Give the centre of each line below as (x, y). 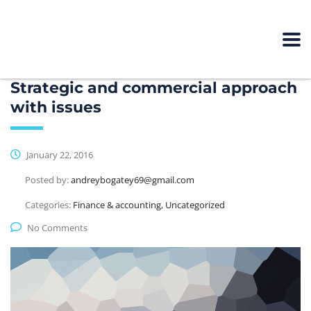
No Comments (57, 228)
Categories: (49, 205)
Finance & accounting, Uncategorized (149, 205)
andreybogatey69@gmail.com (133, 180)
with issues (56, 108)
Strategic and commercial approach (154, 88)
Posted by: (48, 180)
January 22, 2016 (59, 155)
